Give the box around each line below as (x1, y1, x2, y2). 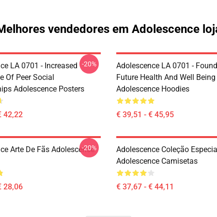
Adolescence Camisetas (116, 156, 198, 166)
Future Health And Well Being (116, 72, 216, 82)
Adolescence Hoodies (116, 84, 189, 93)
